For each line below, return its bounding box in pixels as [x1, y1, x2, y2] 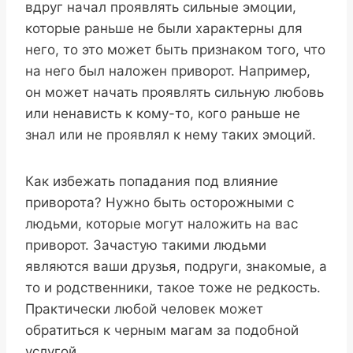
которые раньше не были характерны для [25, 20, 303, 37]
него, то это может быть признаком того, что [25, 42, 325, 58]
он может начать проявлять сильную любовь [25, 84, 324, 101]
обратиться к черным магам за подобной [25, 322, 299, 339]
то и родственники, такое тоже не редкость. [25, 280, 321, 296]
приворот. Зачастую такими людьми [25, 237, 266, 254]
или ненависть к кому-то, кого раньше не [25, 106, 300, 122]
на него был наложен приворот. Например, [25, 63, 310, 80]
